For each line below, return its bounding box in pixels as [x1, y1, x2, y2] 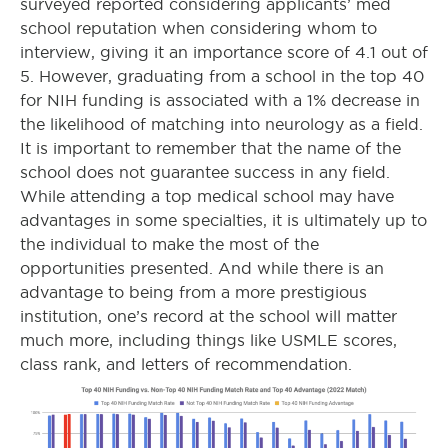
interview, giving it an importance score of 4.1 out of [20, 44, 428, 62]
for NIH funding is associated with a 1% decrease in [20, 92, 420, 110]
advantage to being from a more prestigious [20, 284, 367, 302]
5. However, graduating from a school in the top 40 [20, 68, 424, 86]
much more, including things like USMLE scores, [20, 332, 397, 350]
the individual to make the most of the [20, 236, 319, 254]
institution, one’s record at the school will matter [20, 308, 397, 326]
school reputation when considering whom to [20, 20, 377, 38]
